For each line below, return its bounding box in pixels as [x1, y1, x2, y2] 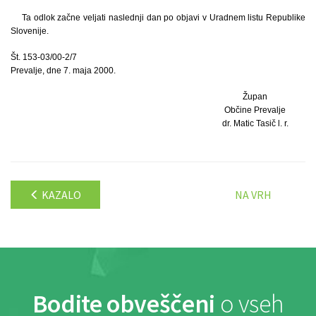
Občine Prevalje [224, 104, 286, 115]
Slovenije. [11, 25, 49, 36]
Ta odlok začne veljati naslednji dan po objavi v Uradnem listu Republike [22, 12, 305, 23]
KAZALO [39, 187, 81, 202]
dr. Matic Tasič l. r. [221, 118, 288, 128]
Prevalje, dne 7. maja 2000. [11, 65, 116, 75]
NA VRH [235, 187, 272, 202]
